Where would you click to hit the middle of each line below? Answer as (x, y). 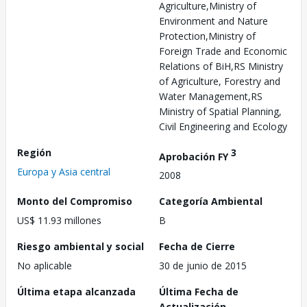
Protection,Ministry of (207, 36)
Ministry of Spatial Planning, (220, 111)
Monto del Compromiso (75, 201)
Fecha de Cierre (197, 247)
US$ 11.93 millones (59, 221)
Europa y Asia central (64, 171)
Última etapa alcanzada (76, 292)
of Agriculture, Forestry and (220, 81)
